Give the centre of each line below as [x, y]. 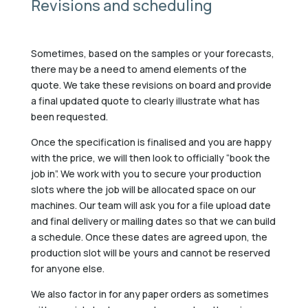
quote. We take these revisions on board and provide [151, 85]
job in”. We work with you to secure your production [146, 173]
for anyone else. [67, 268]
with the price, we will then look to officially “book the [150, 157]
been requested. [69, 116]
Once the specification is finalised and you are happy [151, 142]
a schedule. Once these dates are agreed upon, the [149, 236]
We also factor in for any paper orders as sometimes [150, 294]
